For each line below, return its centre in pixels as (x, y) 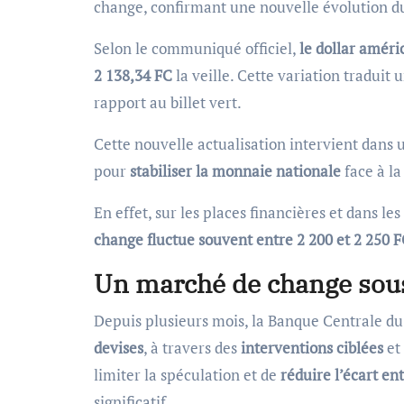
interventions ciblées (312, 347)
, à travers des (192, 347)
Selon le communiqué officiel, (197, 48)
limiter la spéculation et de (187, 374)
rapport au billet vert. (168, 102)
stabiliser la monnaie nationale (235, 170)
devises (119, 347)
